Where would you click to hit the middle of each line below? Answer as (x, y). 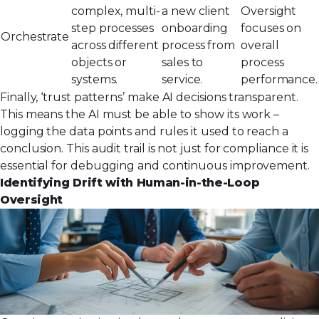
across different (115, 45)
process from (199, 45)
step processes (113, 28)
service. (182, 79)
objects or (99, 62)
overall (260, 45)
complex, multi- (116, 11)
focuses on (271, 28)
